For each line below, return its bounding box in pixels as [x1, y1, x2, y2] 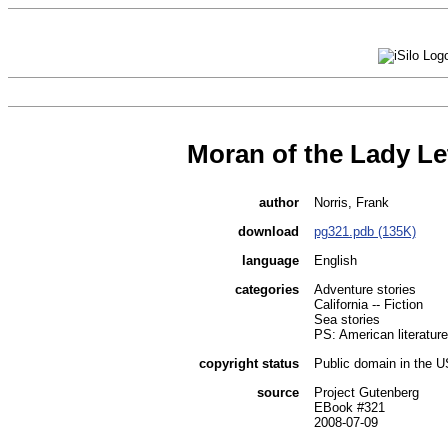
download [237, 224, 299, 240]
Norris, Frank [313, 195, 389, 211]
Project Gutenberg [313, 385, 419, 401]
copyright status [198, 356, 299, 372]
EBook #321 [313, 400, 385, 416]
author [258, 195, 299, 211]
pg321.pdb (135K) [313, 224, 416, 240]
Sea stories [313, 312, 380, 328]
